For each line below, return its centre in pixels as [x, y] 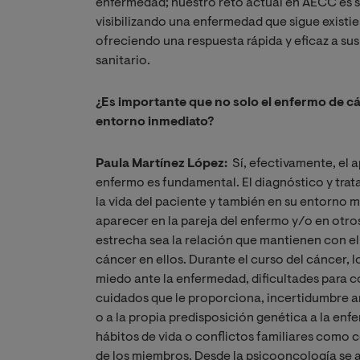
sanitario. [123, 61]
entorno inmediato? [155, 123]
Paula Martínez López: [162, 164]
